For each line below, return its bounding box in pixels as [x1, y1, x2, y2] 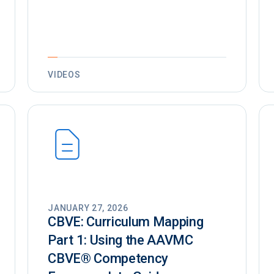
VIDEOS [48, 70, 81, 80]
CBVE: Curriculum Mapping [48, 214, 204, 230]
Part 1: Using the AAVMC [48, 232, 193, 248]
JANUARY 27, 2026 [48, 203, 128, 213]
